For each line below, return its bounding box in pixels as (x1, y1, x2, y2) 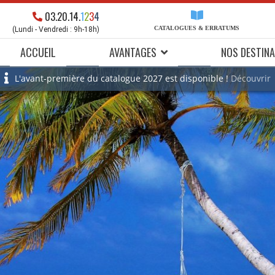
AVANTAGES (109, 44, 157, 60)
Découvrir (231, 72, 271, 84)
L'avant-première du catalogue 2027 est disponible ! (15, 72, 228, 84)
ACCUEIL (20, 44, 56, 60)
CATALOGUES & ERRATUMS (154, 25, 240, 31)
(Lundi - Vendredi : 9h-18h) (12, 25, 99, 34)
